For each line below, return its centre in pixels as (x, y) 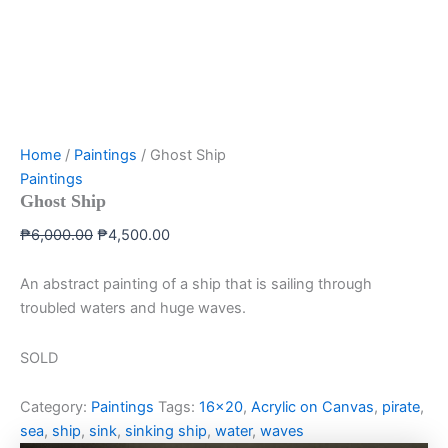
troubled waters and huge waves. (133, 308)
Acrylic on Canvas (312, 407)
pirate (401, 407)
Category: (55, 407)
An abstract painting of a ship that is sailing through (196, 284)
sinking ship (166, 431)
